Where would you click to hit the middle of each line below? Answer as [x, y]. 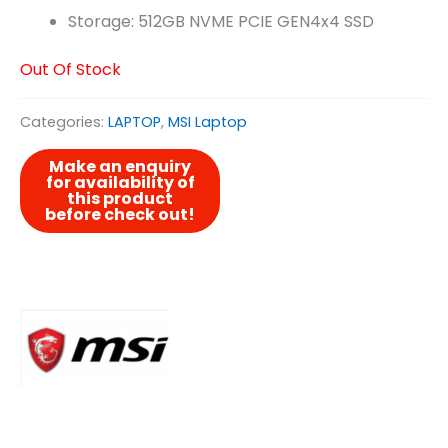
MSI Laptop [207, 121]
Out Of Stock [70, 70]
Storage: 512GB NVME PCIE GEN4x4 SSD [221, 22]
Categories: [64, 121]
